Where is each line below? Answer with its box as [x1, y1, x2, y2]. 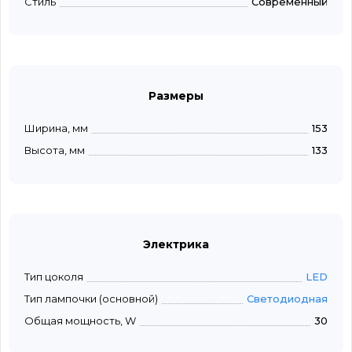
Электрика [143, 237, 209, 252]
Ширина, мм [24, 122, 88, 135]
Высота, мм [24, 144, 85, 157]
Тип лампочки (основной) [24, 292, 158, 306]
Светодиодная [247, 292, 328, 306]
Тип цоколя [24, 270, 83, 284]
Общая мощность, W [24, 314, 136, 328]
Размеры [148, 89, 203, 104]
